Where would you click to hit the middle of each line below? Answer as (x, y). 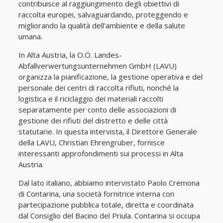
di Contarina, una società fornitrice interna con (96, 194)
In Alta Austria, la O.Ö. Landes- (70, 55)
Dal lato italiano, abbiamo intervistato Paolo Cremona (109, 183)
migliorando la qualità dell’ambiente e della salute (102, 25)
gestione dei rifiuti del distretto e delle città (93, 120)
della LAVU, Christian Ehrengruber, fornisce (91, 142)
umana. (30, 36)
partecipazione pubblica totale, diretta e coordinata (106, 205)
